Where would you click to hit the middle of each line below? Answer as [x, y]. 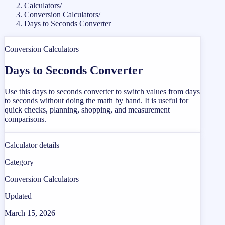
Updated [18, 196]
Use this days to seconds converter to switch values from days [102, 91]
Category [19, 162]
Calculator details [32, 145]
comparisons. [25, 119]
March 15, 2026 [30, 213]
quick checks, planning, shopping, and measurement [87, 109]
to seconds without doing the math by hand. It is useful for [96, 100]
